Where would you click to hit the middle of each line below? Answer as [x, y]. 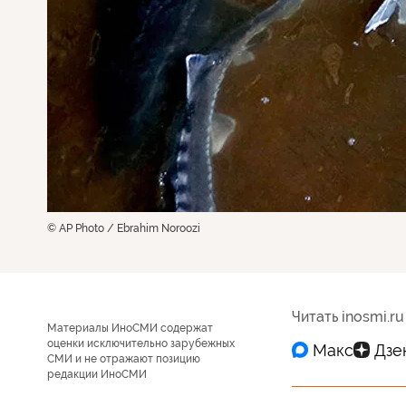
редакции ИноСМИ [97, 374]
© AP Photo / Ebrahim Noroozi [124, 228]
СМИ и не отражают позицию [124, 359]
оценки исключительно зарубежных [141, 343]
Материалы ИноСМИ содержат [130, 328]
